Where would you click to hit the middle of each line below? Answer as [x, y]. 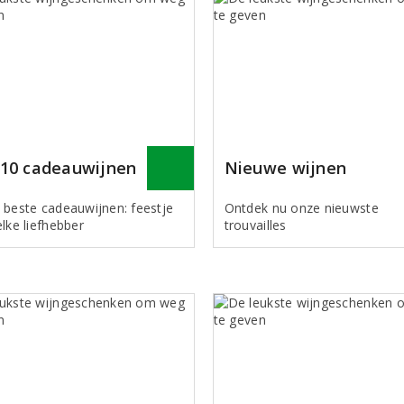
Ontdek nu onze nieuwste [301, 207]
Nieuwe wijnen [285, 167]
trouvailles [255, 225]
